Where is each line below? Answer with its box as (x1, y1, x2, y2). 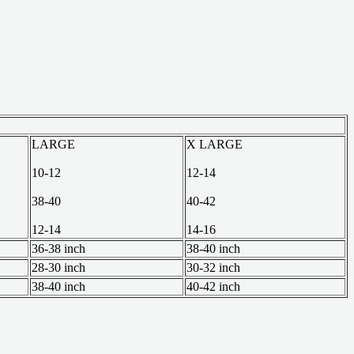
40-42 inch (186, 279, 240, 293)
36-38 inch (32, 241, 85, 255)
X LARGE (186, 137, 243, 151)
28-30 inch (32, 260, 85, 274)
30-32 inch (186, 260, 240, 274)
